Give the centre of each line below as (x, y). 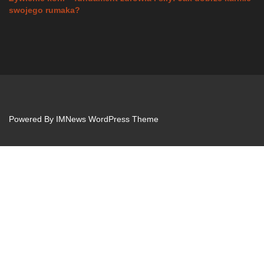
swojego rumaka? (44, 10)
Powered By (32, 119)
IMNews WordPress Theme (107, 119)
